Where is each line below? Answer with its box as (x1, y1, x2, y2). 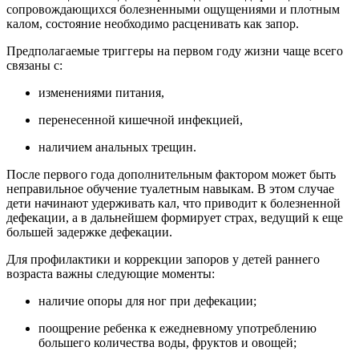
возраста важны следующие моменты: (6, 266, 215, 280)
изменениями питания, (38, 85, 164, 99)
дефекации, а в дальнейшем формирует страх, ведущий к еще (6, 210, 343, 224)
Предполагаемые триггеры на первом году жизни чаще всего (6, 43, 343, 58)
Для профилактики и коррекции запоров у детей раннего (6, 252, 320, 266)
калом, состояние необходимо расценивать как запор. (6, 16, 299, 30)
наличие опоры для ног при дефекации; (38, 293, 256, 308)
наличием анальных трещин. (38, 139, 196, 154)
